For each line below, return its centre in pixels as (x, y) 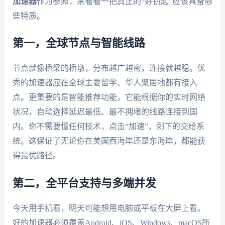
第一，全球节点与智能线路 (79, 43)
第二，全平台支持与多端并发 (84, 183)
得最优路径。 (36, 156)
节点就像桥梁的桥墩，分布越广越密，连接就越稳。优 (109, 68)
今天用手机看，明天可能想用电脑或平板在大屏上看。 (109, 208)
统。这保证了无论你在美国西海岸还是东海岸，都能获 (109, 141)
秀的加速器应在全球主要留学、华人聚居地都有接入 (105, 83)
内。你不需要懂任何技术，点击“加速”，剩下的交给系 (108, 127)
